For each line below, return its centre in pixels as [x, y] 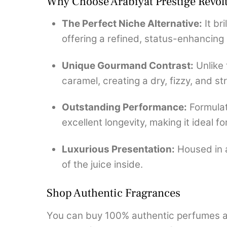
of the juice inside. [103, 165]
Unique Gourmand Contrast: [128, 65]
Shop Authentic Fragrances [113, 193]
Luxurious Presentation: [119, 149]
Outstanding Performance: [125, 107]
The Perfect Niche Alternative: [132, 24]
